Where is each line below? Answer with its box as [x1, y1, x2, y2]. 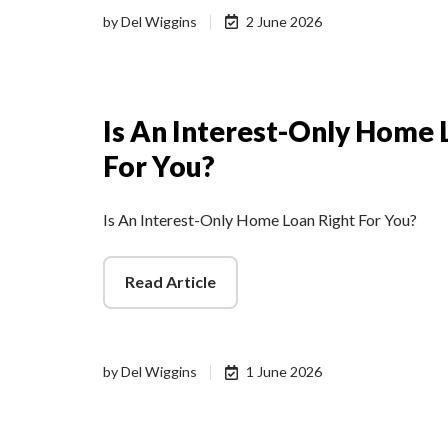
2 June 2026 [246, 12, 323, 30]
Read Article [124, 272, 216, 292]
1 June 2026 [246, 363, 323, 381]
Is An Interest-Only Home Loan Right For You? [103, 209, 417, 229]
